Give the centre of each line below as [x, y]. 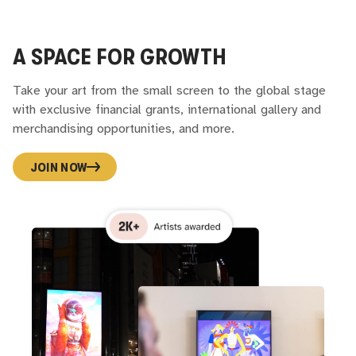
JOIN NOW [58, 167]
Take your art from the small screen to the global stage [170, 91]
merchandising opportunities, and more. [124, 130]
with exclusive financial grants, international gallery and [167, 110]
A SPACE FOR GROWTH [120, 57]
